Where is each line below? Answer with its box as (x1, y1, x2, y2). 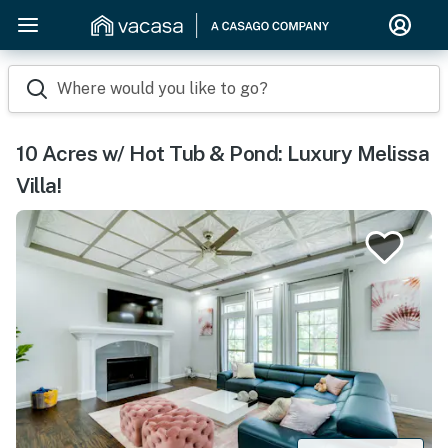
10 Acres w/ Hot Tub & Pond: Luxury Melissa (16, 141, 429, 166)
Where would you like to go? (57, 79, 268, 98)
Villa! (16, 173, 61, 198)
